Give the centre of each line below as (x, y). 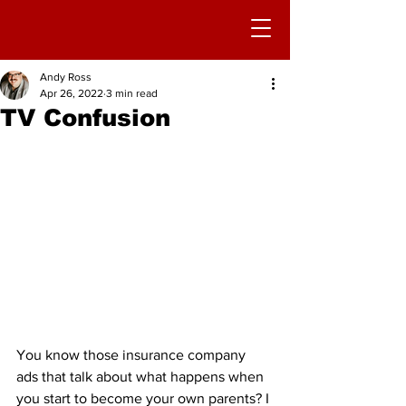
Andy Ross (66, 77)
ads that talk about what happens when (142, 377)
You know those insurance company (133, 355)
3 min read (132, 93)
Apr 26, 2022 (72, 93)
